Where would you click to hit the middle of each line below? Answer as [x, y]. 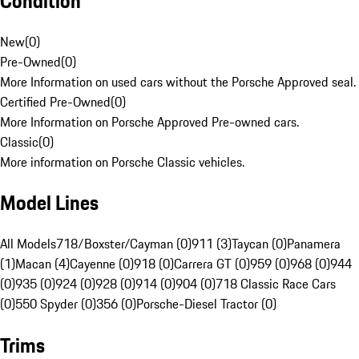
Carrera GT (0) [212, 264]
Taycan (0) [259, 244]
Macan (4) [42, 264]
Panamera [314, 244]
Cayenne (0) [102, 264]
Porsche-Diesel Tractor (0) [206, 304]
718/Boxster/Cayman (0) [124, 244]
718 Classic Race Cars [276, 284]
